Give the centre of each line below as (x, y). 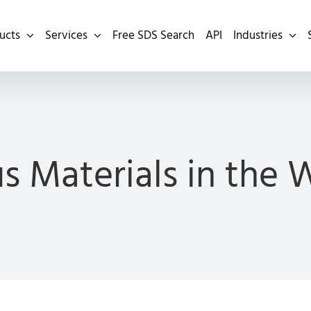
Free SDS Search (153, 35)
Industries (258, 35)
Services (66, 35)
